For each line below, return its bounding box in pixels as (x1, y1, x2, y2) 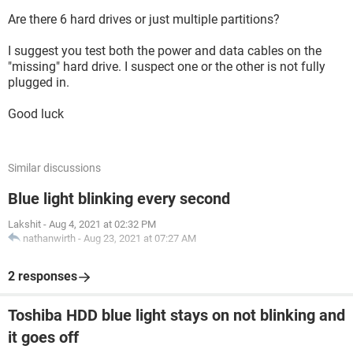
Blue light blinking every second (8, 189, 230, 208)
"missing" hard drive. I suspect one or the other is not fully (8, 59, 325, 74)
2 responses (8, 269, 77, 284)
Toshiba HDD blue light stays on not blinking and (8, 306, 345, 325)
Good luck (8, 106, 64, 121)
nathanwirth (23, 232, 76, 244)
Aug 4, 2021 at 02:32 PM (49, 218, 156, 230)
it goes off (8, 328, 79, 347)
